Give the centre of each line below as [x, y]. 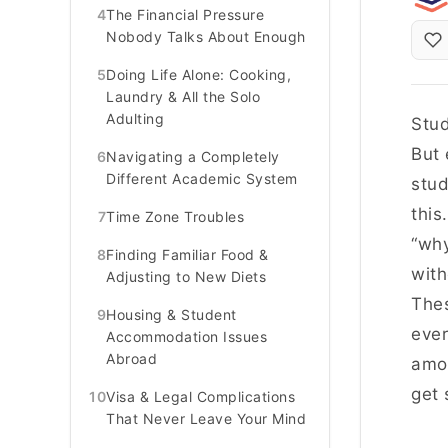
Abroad [134, 358]
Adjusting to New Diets [188, 276]
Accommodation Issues [186, 336]
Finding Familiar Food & [187, 254]
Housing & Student [171, 314]
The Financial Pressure [185, 14]
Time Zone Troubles [177, 216]
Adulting [137, 118]
